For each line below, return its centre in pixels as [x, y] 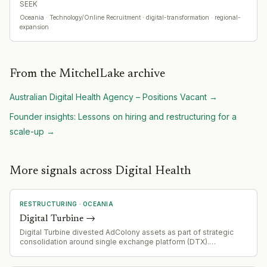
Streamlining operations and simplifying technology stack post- [131, 251]
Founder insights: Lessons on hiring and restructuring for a [123, 116]
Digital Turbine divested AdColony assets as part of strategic [127, 232]
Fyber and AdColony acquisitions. [78, 260]
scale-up [27, 131]
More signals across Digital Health [100, 171]
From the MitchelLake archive [87, 74]
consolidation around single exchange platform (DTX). [114, 241]
